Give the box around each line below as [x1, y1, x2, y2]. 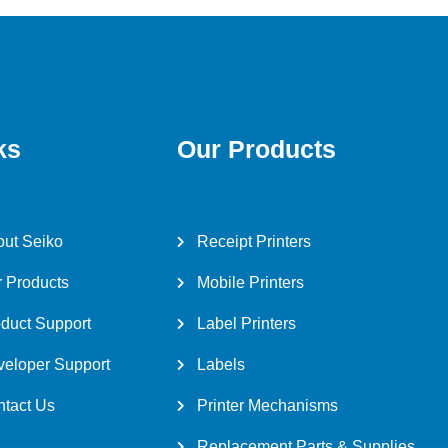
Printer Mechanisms [196, 397, 338, 414]
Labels [196, 356, 245, 373]
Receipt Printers [196, 233, 311, 250]
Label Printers [196, 315, 296, 332]
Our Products [176, 135, 336, 163]
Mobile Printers [196, 274, 304, 291]
